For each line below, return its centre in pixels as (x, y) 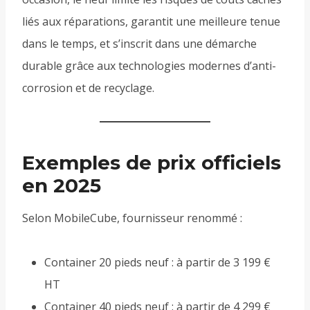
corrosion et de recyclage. (88, 88)
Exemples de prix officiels (152, 163)
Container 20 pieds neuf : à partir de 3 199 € (157, 263)
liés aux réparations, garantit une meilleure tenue (151, 22)
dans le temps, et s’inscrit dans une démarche (139, 44)
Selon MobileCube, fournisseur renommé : (132, 218)
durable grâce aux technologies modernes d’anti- (149, 66)
